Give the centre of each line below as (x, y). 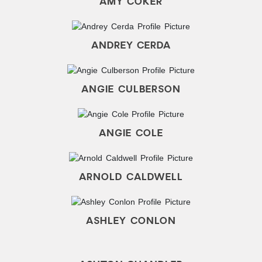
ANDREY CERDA (131, 45)
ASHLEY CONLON (131, 221)
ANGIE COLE (131, 133)
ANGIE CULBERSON (131, 89)
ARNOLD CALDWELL (131, 177)
